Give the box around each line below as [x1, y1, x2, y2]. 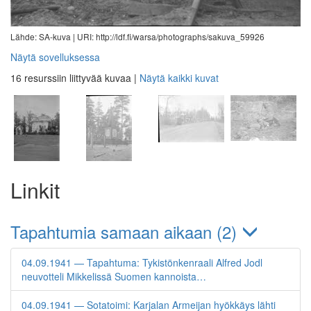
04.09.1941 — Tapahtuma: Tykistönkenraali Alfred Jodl [22, 255, 262, 269]
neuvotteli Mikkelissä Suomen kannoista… [22, 269, 206, 283]
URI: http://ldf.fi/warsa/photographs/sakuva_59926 [77, 30, 264, 42]
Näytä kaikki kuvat [140, 70, 219, 85]
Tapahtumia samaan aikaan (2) [10, 219, 242, 244]
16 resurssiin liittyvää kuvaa [10, 70, 131, 85]
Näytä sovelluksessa [10, 49, 100, 64]
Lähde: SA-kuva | [10, 30, 77, 42]
